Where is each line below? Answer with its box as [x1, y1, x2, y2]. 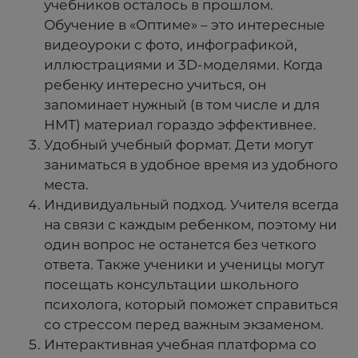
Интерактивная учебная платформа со [44, 336, 316, 352]
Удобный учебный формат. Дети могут [44, 136, 313, 153]
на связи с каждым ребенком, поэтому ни [44, 216, 337, 233]
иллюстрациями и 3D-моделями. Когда [44, 56, 323, 73]
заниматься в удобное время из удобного [44, 156, 338, 173]
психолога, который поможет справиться [44, 296, 338, 312]
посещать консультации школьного [44, 276, 299, 292]
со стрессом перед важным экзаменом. [44, 316, 324, 332]
